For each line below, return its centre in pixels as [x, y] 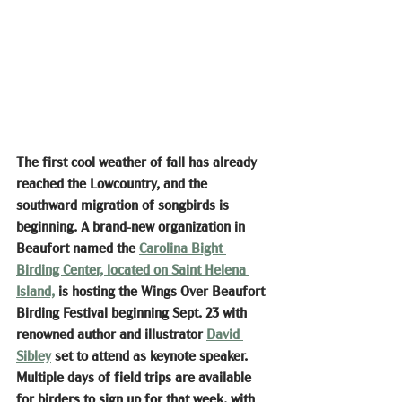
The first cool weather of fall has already [138, 162]
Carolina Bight [183, 248]
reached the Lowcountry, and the [114, 184]
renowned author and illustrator [111, 334]
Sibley [34, 356]
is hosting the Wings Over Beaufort [162, 291]
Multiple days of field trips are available [135, 377]
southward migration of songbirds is [124, 205]
